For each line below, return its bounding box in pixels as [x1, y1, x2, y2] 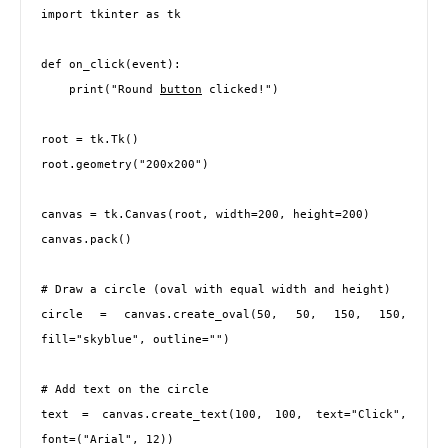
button [160, 83, 202, 96]
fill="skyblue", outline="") [41, 333, 230, 346]
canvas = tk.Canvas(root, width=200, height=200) [41, 208, 370, 221]
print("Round [69, 83, 160, 96]
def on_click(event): [41, 58, 181, 71]
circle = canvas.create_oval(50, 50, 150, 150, [41, 308, 407, 321]
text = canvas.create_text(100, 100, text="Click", [41, 408, 407, 421]
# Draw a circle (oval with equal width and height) [41, 283, 391, 296]
